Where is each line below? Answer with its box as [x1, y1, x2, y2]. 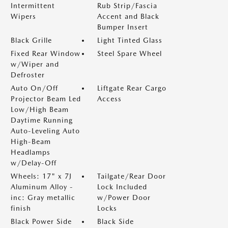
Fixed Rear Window [11, 49, 80, 58]
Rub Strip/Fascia [97, 2, 157, 10]
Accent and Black [97, 12, 159, 20]
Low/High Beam [11, 105, 69, 113]
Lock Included [97, 183, 147, 191]
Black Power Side [11, 217, 72, 225]
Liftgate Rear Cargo [97, 84, 166, 92]
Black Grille [11, 36, 52, 44]
